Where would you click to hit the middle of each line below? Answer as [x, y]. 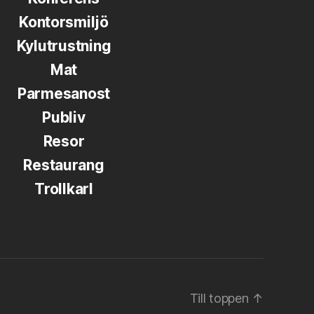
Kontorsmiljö [64, 22]
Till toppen [221, 299]
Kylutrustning [64, 46]
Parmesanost [64, 94]
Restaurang [64, 165]
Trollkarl [64, 189]
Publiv [64, 118]
